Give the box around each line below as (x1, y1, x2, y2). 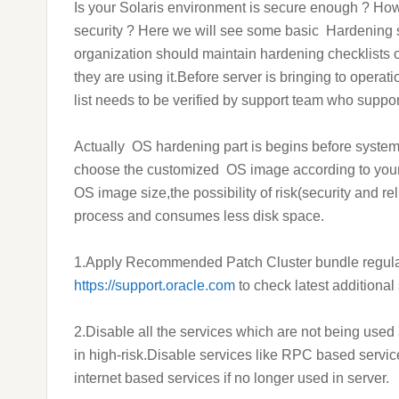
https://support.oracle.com (74, 278, 235, 293)
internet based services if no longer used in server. (74, 370, 389, 386)
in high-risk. (74, 347, 147, 362)
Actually (74, 139, 125, 154)
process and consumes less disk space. (74, 208, 324, 224)
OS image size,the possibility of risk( (74, 185, 302, 200)
